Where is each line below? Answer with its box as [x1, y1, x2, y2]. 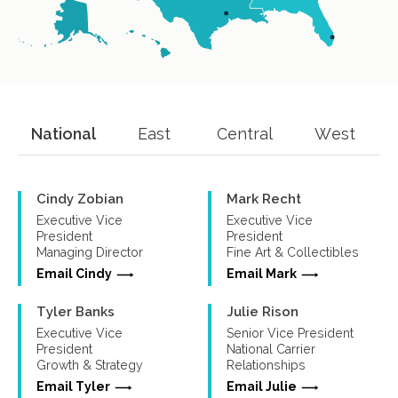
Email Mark [227, 267, 297, 282]
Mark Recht [227, 191, 301, 208]
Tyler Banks [36, 304, 115, 321]
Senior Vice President [227, 326, 354, 341]
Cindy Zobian [36, 191, 123, 208]
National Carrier [227, 342, 315, 357]
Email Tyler [36, 379, 110, 394]
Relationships [227, 358, 306, 373]
